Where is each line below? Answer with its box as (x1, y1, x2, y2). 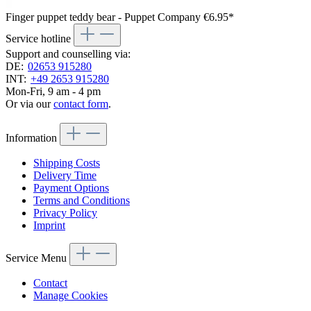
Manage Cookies (33, 289, 108, 302)
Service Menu (6, 252, 69, 264)
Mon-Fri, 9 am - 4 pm (6, 85, 101, 98)
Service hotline (6, 33, 74, 45)
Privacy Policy (33, 207, 97, 219)
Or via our (6, 98, 53, 110)
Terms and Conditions (33, 194, 130, 207)
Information (6, 132, 60, 144)
